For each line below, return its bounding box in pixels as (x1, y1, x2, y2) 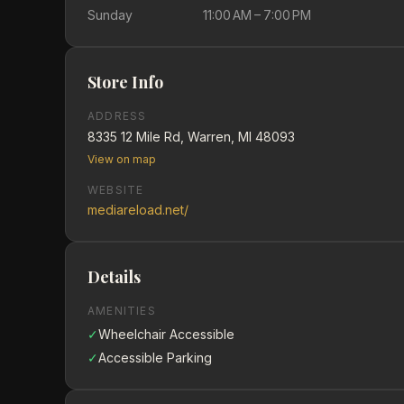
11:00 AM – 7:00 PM (203, 7, 311, 23)
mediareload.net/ (87, 202, 188, 217)
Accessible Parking (98, 350, 212, 365)
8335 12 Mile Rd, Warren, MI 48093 (87, 129, 295, 144)
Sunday (87, 7, 133, 23)
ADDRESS (87, 109, 147, 123)
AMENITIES (87, 304, 156, 317)
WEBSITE (87, 183, 144, 197)
